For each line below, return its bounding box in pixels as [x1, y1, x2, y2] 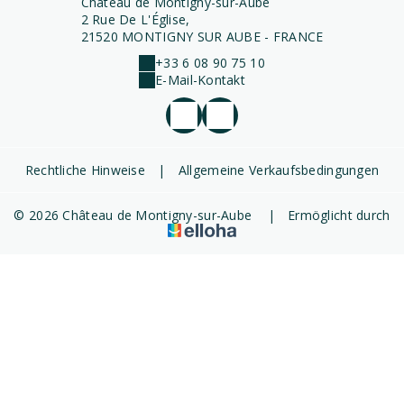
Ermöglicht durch [283, 207, 390, 224]
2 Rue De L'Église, [80, 11, 190, 28]
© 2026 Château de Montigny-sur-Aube [14, 207, 256, 224]
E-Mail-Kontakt [155, 71, 246, 88]
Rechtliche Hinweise [24, 161, 146, 179]
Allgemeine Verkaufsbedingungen [178, 161, 380, 179]
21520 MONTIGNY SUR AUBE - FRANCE [80, 28, 324, 45]
